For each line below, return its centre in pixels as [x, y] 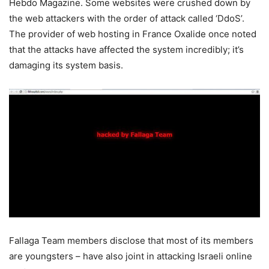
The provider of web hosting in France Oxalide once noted [133, 34]
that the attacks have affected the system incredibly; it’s [126, 50]
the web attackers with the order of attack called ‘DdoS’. [127, 19]
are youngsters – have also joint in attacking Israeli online [131, 256]
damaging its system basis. [66, 65]
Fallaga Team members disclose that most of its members [131, 241]
